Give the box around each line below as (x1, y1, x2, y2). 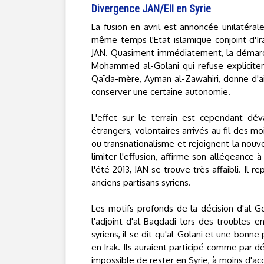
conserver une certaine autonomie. (91, 86, 230, 97)
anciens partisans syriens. (91, 177, 191, 188)
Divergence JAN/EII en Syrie (91, 2, 211, 15)
